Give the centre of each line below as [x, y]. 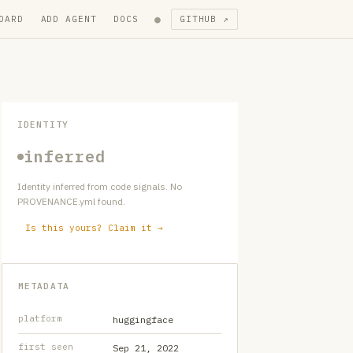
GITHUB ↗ [204, 19]
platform [40, 318]
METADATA [44, 286]
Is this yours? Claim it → [94, 228]
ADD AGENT [69, 19]
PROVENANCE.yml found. [71, 201]
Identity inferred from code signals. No [100, 186]
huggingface [143, 320]
